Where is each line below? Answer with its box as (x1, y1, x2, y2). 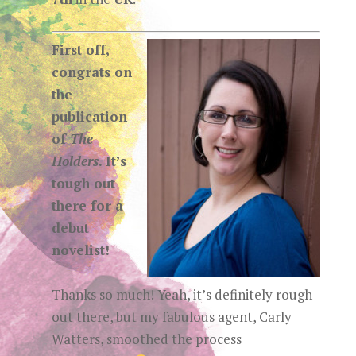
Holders (51, 152, 99, 170)
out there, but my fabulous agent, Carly (51, 308, 292, 326)
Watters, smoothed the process (51, 330, 242, 348)
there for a (51, 196, 123, 215)
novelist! (51, 241, 110, 259)
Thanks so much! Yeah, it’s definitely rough (51, 285, 312, 304)
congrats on (51, 63, 132, 81)
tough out (51, 174, 115, 192)
